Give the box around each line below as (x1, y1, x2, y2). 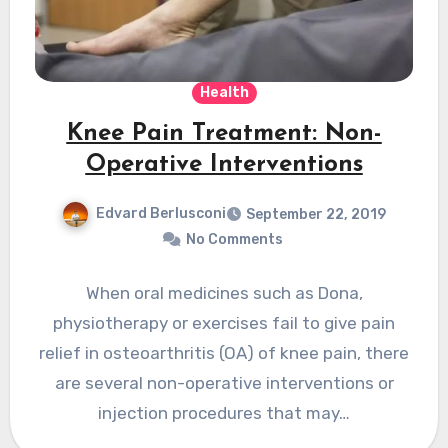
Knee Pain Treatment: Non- (66, 122, 382, 147)
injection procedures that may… (98, 403, 350, 424)
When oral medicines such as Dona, (85, 283, 363, 304)
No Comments (185, 231, 283, 249)
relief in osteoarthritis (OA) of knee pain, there (39, 343, 409, 364)
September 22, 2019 (246, 206, 386, 224)
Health (199, 84, 249, 102)
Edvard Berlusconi (96, 205, 226, 223)
